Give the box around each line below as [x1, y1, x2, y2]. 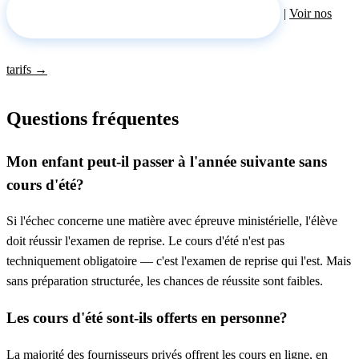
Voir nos [289, 6, 332, 20]
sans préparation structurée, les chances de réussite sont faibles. [6, 274, 323, 288]
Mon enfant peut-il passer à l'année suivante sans [6, 152, 327, 170]
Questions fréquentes [6, 107, 179, 129]
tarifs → [6, 62, 47, 76]
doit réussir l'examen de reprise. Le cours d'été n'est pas [6, 234, 284, 248]
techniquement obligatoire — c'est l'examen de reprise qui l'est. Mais [6, 254, 351, 268]
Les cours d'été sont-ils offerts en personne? [6, 309, 288, 326]
